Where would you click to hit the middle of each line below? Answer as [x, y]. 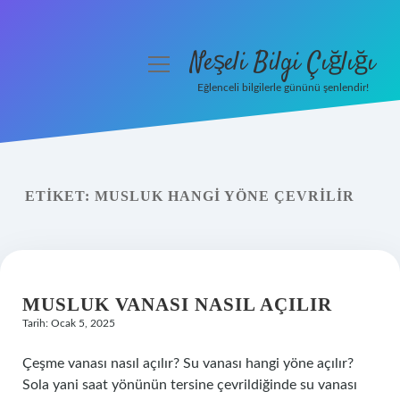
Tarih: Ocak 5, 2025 [69, 323]
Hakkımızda [76, 243]
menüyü [175, 63]
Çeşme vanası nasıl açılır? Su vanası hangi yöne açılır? [188, 363]
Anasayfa [76, 114]
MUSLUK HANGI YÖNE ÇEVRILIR [225, 196]
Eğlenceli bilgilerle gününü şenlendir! [283, 87]
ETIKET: [60, 196]
